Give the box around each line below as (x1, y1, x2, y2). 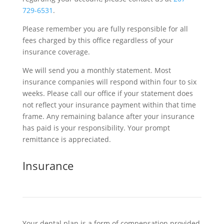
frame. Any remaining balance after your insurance (22, 111, 194, 121)
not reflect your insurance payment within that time (22, 100, 196, 109)
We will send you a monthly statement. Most (22, 65, 171, 75)
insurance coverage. (22, 47, 90, 56)
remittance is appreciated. (22, 134, 111, 144)
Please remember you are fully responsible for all (22, 24, 188, 33)
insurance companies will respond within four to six (22, 77, 196, 86)
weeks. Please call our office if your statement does (22, 88, 193, 98)
